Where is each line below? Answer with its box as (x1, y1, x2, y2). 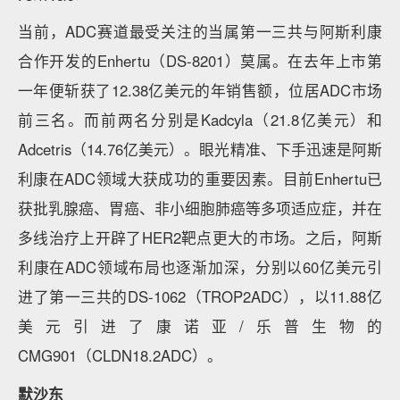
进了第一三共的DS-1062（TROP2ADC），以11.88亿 (18, 286, 382, 307)
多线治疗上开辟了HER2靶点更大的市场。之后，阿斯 (18, 227, 382, 248)
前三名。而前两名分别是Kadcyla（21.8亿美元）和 (18, 109, 382, 130)
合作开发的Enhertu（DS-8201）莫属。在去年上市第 (18, 50, 382, 71)
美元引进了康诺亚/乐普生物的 (18, 315, 382, 337)
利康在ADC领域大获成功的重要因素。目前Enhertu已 (18, 168, 382, 189)
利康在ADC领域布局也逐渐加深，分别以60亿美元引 (18, 256, 382, 278)
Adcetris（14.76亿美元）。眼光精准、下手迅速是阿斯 (18, 138, 382, 160)
